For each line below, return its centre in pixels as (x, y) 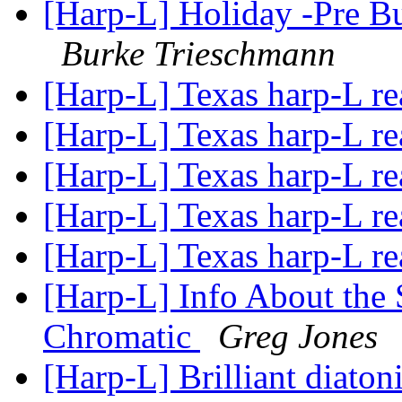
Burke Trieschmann (198, 54)
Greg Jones (298, 336)
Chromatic (122, 336)
